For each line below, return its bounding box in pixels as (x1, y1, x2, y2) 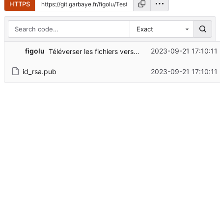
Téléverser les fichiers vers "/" (133, 47, 139, 56)
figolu (25, 47, 45, 55)
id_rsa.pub (22, 67, 56, 76)
